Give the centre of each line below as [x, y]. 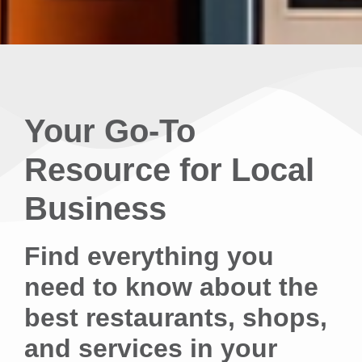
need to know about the [171, 287]
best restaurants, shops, [176, 318]
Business [95, 209]
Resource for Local [169, 170]
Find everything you [149, 257]
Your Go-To [110, 131]
